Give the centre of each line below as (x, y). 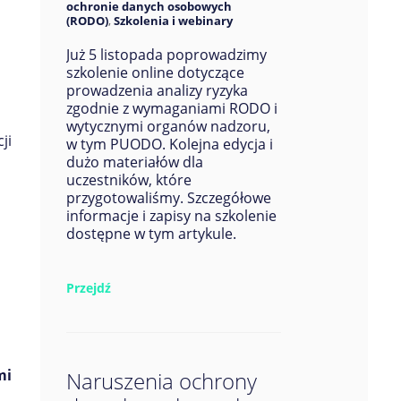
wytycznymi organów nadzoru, (168, 126)
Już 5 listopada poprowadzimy (166, 55)
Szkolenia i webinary (173, 21)
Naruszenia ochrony (161, 381)
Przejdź (88, 288)
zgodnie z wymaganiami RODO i (171, 108)
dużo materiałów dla (134, 162)
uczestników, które (128, 180)
